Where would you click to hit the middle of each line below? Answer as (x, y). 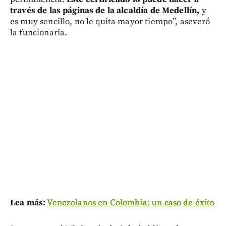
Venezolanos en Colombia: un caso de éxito (131, 203)
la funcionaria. (39, 33)
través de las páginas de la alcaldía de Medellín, (105, 10)
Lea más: (28, 203)
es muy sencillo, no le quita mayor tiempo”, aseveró (110, 21)
